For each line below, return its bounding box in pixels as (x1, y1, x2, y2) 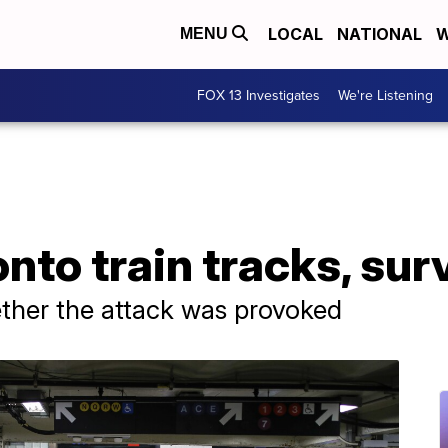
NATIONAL (337, 24, 422, 45)
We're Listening (338, 84, 433, 106)
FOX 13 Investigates (197, 84, 320, 106)
